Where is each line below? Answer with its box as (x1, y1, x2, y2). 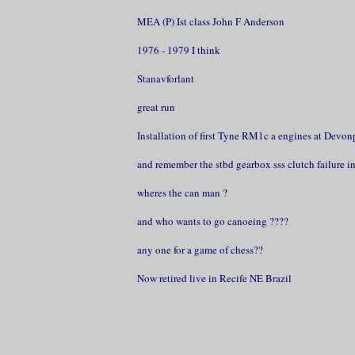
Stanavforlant (136, 71, 194, 86)
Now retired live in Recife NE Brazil (136, 271, 292, 285)
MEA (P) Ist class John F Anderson (136, 14, 284, 29)
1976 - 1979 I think (136, 43, 220, 57)
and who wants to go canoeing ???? (136, 214, 288, 228)
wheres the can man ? (136, 185, 227, 200)
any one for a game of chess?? (136, 242, 263, 257)
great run (136, 100, 175, 114)
